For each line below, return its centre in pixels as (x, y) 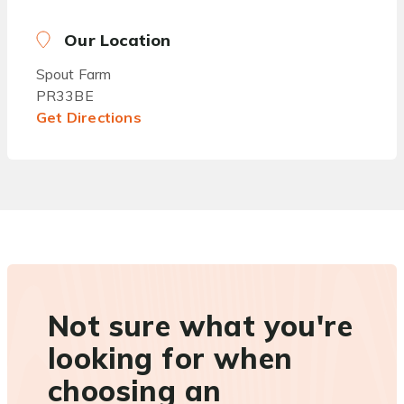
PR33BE (65, 96)
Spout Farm (73, 74)
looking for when (170, 358)
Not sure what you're (200, 326)
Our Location (115, 40)
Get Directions (89, 117)
